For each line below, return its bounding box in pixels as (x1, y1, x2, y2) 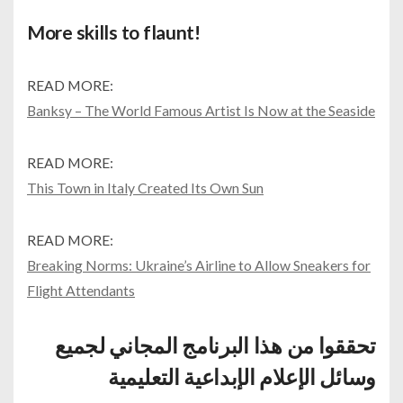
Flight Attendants (27, 282, 135, 300)
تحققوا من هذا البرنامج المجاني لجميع (55, 333, 376, 359)
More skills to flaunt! (27, 21, 201, 44)
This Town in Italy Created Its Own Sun (27, 179, 264, 197)
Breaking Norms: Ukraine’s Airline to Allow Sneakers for (27, 256, 371, 274)
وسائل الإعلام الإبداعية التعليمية (107, 364, 376, 390)
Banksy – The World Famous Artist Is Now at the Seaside (27, 102, 375, 120)
